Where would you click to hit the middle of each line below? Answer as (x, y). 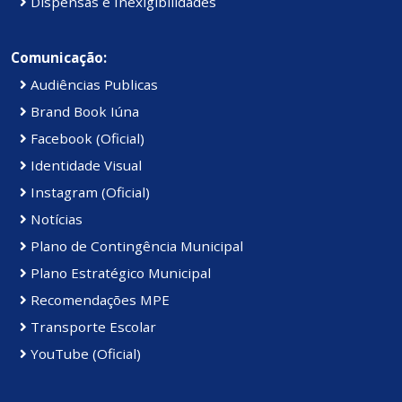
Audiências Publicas (92, 85)
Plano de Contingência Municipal (135, 246)
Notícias (55, 219)
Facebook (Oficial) (86, 139)
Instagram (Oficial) (88, 192)
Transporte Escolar (92, 327)
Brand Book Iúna (83, 112)
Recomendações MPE (98, 300)
